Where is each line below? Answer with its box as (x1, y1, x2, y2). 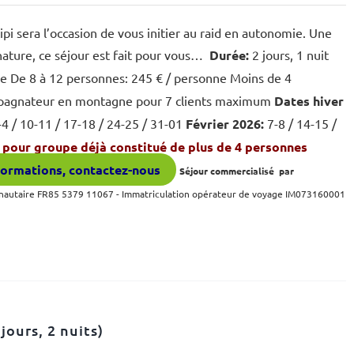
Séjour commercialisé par (179, 164, 295, 177)
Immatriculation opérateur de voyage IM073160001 (122, 187, 346, 200)
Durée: (206, 47, 250, 63)
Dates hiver (274, 92, 345, 109)
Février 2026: (186, 115, 265, 132)
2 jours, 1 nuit (249, 47, 330, 62)
